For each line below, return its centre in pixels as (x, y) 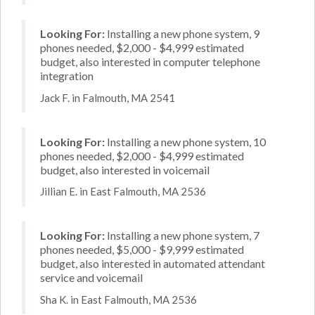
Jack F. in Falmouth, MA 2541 (108, 97)
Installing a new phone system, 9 (182, 33)
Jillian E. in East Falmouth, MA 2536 (123, 191)
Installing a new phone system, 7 (182, 235)
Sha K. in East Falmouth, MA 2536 (118, 299)
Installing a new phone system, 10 (185, 141)
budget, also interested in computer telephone (150, 62)
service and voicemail (91, 277)
